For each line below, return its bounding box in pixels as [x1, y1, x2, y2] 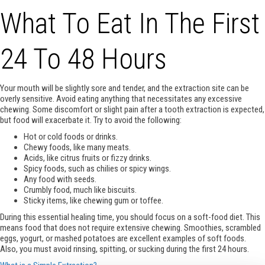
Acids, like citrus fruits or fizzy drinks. [24, 152, 151, 163]
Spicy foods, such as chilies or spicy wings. [24, 163, 171, 174]
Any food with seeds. [24, 173, 96, 185]
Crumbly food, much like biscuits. [24, 184, 137, 195]
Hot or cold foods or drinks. [24, 131, 118, 142]
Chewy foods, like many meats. [24, 141, 131, 153]
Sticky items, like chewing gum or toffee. [24, 195, 163, 206]
